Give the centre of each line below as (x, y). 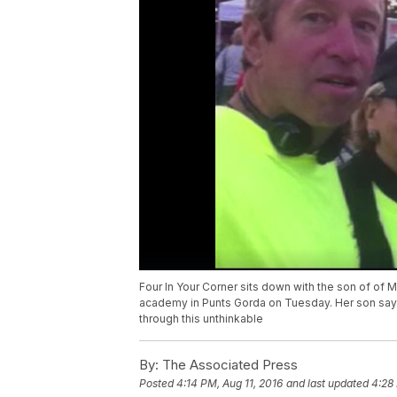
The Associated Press (228, 365)
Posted (158, 384)
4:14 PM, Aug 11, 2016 (230, 384)
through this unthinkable (201, 319)
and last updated (327, 384)
